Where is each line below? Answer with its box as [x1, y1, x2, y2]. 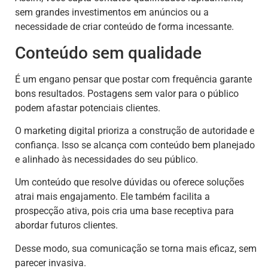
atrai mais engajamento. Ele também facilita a [15, 191, 210, 203]
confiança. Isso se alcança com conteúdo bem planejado [15, 139, 255, 151]
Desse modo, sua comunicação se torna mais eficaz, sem [15, 242, 257, 254]
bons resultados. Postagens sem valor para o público [15, 87, 239, 99]
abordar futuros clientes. [15, 220, 118, 232]
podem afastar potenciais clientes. [15, 102, 160, 114]
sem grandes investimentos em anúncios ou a [15, 7, 209, 19]
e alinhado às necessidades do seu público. [15, 154, 198, 166]
